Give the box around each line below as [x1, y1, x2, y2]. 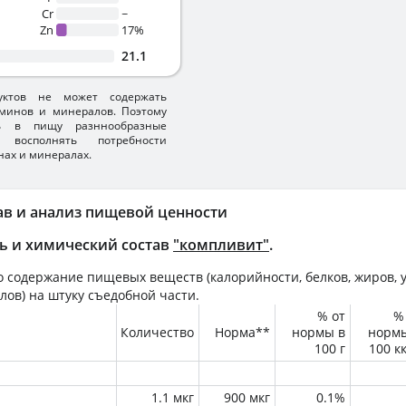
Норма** [215, 324, 270, 341]
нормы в [292, 324, 345, 341]
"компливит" [173, 235, 269, 255]
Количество [121, 324, 194, 341]
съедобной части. [84, 286, 199, 304]
